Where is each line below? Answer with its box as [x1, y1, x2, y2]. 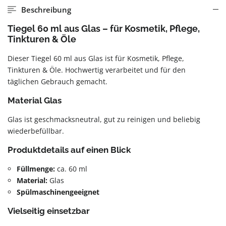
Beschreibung [21, 5, 71, 15]
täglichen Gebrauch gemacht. [8, 77, 107, 86]
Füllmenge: [17, 164, 55, 174]
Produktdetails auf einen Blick [8, 145, 131, 155]
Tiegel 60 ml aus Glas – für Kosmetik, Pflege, [8, 23, 200, 34]
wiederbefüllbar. [8, 126, 64, 136]
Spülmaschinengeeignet [17, 187, 99, 197]
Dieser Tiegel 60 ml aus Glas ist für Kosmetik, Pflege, [8, 53, 184, 63]
